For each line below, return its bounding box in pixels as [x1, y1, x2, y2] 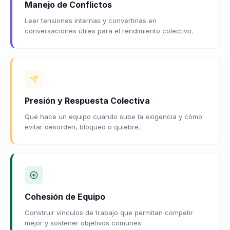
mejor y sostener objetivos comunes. [25, 218, 143, 227]
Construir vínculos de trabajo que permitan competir [25, 208, 193, 217]
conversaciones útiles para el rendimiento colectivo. [25, 26, 193, 35]
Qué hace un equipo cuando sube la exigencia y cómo [25, 112, 202, 121]
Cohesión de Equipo [25, 191, 105, 202]
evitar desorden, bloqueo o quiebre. [25, 122, 140, 131]
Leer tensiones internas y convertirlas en [25, 16, 157, 25]
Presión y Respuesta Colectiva [25, 95, 150, 106]
